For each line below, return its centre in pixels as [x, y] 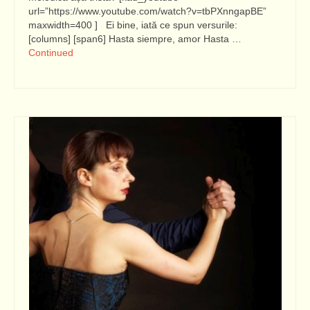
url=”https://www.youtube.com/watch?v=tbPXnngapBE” [147, 11]
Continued [51, 53]
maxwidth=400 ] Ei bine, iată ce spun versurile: [133, 25]
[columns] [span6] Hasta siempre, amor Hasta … [135, 39]
